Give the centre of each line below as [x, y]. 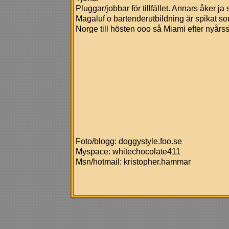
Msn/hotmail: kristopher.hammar [133, 162]
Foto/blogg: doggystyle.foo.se [129, 141]
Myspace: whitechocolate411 [128, 151]
